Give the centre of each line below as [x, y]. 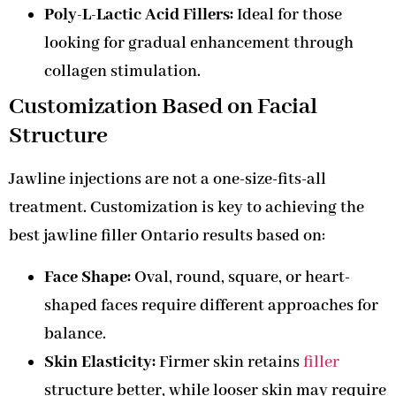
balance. [75, 334]
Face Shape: [88, 277]
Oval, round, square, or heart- [240, 277]
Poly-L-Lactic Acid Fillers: [139, 15]
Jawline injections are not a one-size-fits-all [168, 180]
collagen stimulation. [122, 72]
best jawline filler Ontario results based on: [167, 236]
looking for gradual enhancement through [199, 44]
